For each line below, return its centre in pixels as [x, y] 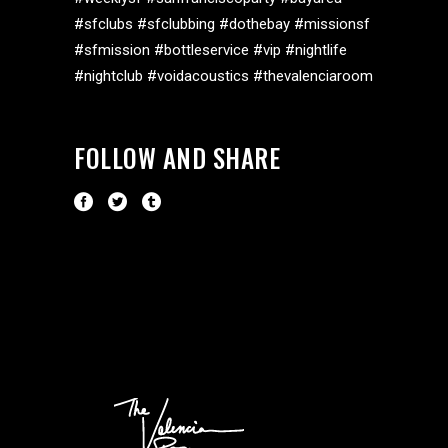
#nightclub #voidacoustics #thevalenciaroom [223, 75]
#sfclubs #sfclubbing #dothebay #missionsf [222, 23]
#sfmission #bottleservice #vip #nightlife [210, 49]
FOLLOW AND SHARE [177, 157]
